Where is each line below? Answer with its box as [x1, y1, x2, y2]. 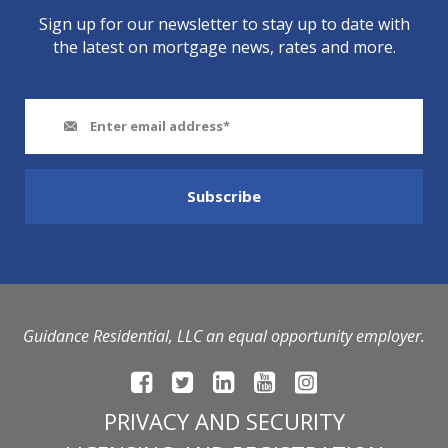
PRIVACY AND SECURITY [103, 406, 345, 437]
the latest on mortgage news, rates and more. [52, 35, 396, 58]
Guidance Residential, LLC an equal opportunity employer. [23, 324, 425, 347]
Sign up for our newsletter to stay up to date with [38, 12, 410, 35]
